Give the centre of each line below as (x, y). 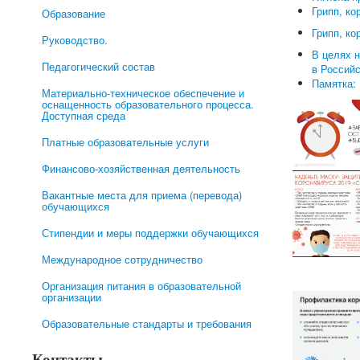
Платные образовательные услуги (125, 142)
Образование (74, 13)
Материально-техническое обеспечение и (143, 93)
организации (72, 297)
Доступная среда (84, 115)
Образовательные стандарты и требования (147, 323)
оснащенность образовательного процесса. (148, 104)
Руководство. (75, 40)
